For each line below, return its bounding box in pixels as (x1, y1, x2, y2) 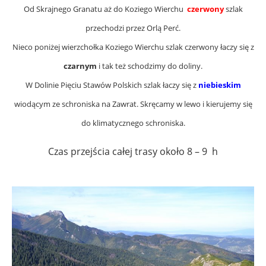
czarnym (64, 61, 97, 72)
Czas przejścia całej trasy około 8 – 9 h (48, 145, 218, 159)
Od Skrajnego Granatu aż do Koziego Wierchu (23, 4, 187, 15)
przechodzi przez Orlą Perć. (85, 23, 180, 34)
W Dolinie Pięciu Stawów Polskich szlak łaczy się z (25, 80, 197, 91)
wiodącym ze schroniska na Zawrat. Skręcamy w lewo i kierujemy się (14, 99, 252, 110)
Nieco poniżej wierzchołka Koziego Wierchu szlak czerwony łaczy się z (12, 42, 254, 53)
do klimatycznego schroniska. (81, 118, 185, 129)
